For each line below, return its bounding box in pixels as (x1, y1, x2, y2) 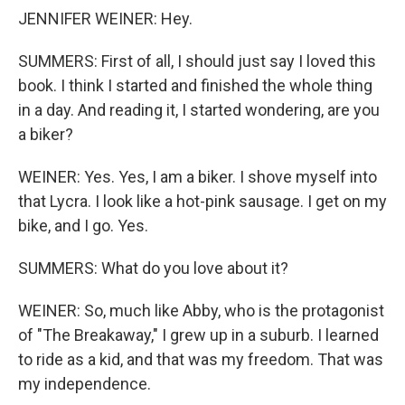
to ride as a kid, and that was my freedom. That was (18, 350, 383, 369)
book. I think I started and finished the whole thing (18, 76, 372, 95)
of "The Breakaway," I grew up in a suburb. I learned (18, 325, 379, 344)
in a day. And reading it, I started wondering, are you (18, 100, 380, 119)
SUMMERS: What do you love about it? (18, 259, 288, 278)
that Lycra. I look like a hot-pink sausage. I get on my (18, 192, 387, 211)
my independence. (18, 374, 151, 393)
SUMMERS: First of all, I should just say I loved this (18, 52, 376, 71)
